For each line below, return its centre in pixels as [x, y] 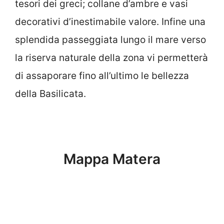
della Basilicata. [50, 93]
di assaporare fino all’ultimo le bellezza [102, 75]
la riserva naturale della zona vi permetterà [111, 57]
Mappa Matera [112, 159]
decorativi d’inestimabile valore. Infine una [110, 21]
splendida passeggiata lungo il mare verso [110, 39]
